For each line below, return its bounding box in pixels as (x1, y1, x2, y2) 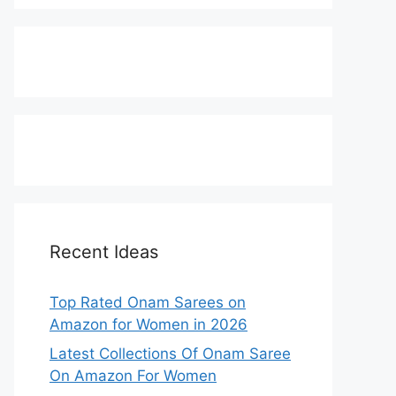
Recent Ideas (49, 240, 158, 263)
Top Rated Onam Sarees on (49, 293, 246, 311)
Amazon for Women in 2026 (49, 315, 247, 333)
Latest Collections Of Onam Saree (49, 345, 291, 363)
